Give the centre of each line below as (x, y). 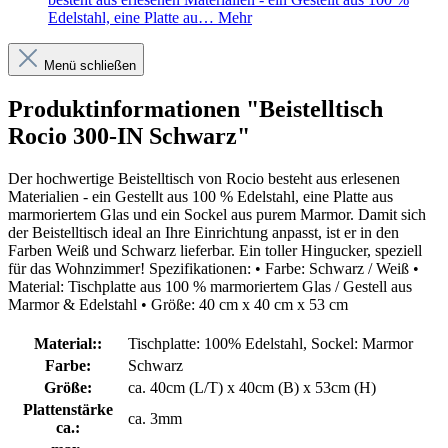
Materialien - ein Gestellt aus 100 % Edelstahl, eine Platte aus (200, 196)
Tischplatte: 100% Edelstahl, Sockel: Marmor (270, 343)
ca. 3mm (155, 418)
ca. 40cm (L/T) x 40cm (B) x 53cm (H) (252, 387)
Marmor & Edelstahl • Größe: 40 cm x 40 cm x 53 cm (178, 304)
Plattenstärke (67, 409)
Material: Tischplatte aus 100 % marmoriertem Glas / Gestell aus (210, 286)
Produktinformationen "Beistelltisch (195, 109)
